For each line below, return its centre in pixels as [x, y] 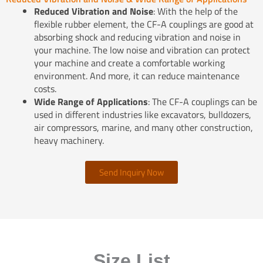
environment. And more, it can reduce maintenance [137, 76]
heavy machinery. [69, 141]
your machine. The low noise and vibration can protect [142, 50]
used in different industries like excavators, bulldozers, [143, 115]
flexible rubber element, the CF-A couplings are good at [144, 24]
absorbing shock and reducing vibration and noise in [137, 37]
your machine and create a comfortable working [129, 63]
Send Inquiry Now [131, 173]
